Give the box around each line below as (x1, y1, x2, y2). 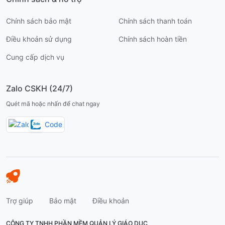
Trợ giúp (6, 196, 33, 205)
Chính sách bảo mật (6, 17, 71, 26)
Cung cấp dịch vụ (6, 53, 64, 62)
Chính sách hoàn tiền (119, 35, 187, 44)
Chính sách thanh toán (119, 17, 192, 26)
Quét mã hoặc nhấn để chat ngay (6, 100, 100, 108)
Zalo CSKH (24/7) (6, 83, 73, 94)
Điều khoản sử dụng (6, 35, 72, 44)
